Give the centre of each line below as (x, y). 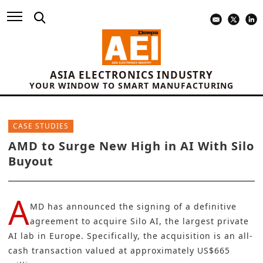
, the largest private (204, 221)
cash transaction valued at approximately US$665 (119, 251)
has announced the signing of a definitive (141, 207)
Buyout (31, 161)
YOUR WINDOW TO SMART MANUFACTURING (131, 86)
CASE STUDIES (41, 126)
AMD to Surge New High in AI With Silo (131, 146)
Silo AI (145, 221)
